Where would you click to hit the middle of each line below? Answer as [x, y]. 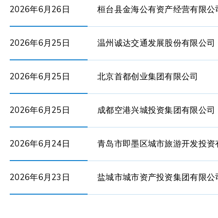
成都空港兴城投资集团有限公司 [156, 110]
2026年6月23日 [40, 177]
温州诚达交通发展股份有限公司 [156, 43]
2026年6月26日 [40, 9]
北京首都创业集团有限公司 [148, 77]
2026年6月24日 [40, 144]
